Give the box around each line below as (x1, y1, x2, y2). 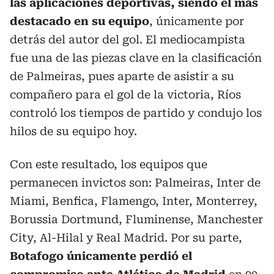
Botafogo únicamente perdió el (10, 250, 192, 262)
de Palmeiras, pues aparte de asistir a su (10, 70, 234, 83)
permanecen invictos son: (10, 176, 152, 189)
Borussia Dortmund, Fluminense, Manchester (10, 213, 263, 226)
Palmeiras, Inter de (155, 176, 261, 189)
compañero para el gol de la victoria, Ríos (10, 88, 241, 101)
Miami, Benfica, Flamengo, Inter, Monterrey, (10, 194, 257, 207)
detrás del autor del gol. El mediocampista (10, 33, 245, 46)
